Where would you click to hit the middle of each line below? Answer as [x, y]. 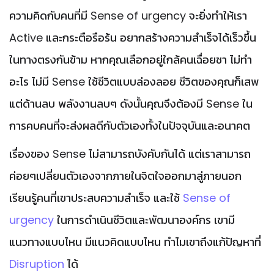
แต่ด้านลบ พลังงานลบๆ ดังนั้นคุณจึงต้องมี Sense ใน [131, 103]
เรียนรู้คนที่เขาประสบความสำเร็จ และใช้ [94, 198]
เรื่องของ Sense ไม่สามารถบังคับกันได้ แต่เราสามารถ [130, 154]
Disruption [38, 264]
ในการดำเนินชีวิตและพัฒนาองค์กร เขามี [144, 220]
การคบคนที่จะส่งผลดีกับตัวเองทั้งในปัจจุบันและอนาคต [130, 125]
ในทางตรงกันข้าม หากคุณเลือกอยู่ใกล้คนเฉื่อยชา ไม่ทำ [131, 59]
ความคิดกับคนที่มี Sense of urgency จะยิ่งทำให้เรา [128, 15]
